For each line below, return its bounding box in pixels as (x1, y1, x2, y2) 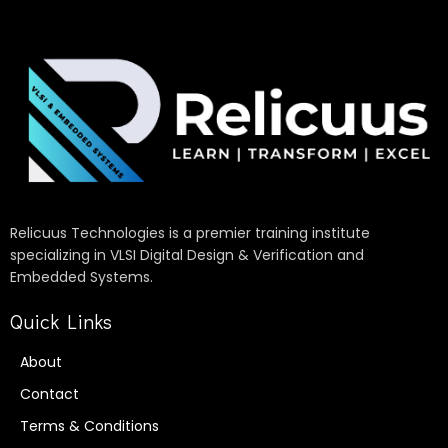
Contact (20, 384, 79, 405)
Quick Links (10, 308, 112, 335)
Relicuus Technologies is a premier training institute (10, 223, 370, 244)
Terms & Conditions (20, 416, 159, 437)
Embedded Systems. (10, 267, 153, 288)
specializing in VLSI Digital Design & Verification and (10, 245, 364, 266)
